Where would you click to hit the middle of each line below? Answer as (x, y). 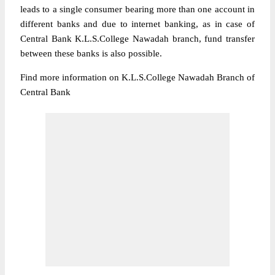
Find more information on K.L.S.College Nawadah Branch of (137, 77)
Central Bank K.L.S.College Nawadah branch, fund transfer (137, 39)
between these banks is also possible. (91, 53)
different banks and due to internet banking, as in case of (137, 24)
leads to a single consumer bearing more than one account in (137, 9)
